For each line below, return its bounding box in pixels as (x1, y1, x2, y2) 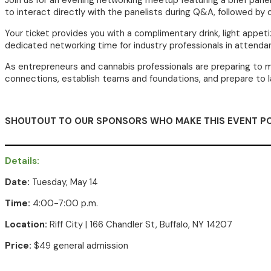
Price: (5, 240, 31, 252)
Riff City (50, 218, 83, 230)
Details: (5, 155, 39, 167)
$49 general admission (31, 240, 128, 252)
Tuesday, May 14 (32, 176, 98, 188)
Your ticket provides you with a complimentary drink (5, 27, 218, 39)
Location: (5, 218, 47, 230)
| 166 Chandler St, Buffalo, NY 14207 (83, 218, 232, 230)
